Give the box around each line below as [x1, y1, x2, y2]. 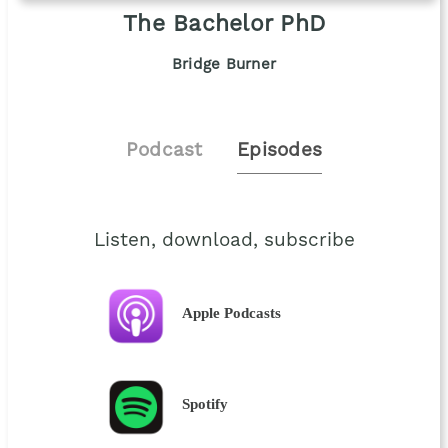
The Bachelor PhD [123, 13, 325, 36]
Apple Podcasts [182, 304, 282, 322]
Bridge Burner [171, 57, 277, 74]
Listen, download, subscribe [93, 231, 355, 251]
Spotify [182, 395, 229, 413]
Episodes [237, 141, 323, 161]
